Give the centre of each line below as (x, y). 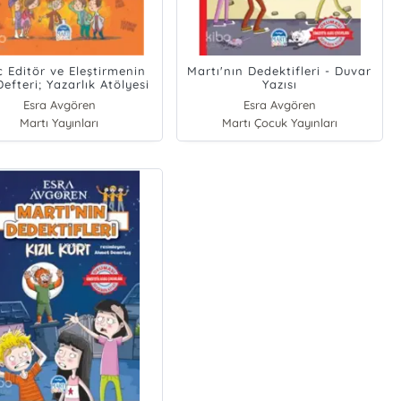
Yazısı (279, 84)
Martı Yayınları (60, 123)
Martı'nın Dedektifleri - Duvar (280, 71)
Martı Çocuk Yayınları (279, 123)
